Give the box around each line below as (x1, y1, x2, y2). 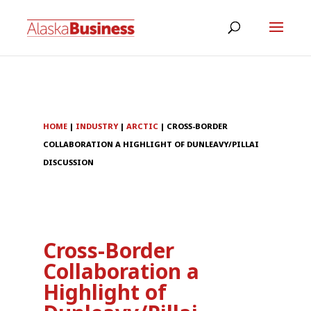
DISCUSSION (43, 157, 94, 168)
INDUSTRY (76, 121, 119, 132)
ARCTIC (126, 121, 159, 132)
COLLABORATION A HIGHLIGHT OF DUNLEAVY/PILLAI (43, 139, 260, 150)
